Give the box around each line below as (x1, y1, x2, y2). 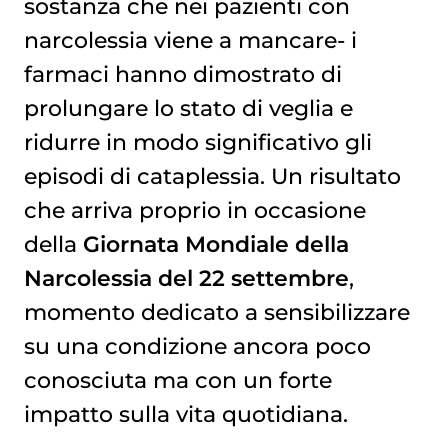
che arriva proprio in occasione (23, 196, 366, 223)
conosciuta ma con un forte (23, 366, 332, 393)
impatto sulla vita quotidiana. (23, 400, 348, 427)
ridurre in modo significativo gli (23, 128, 372, 155)
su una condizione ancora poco (23, 332, 371, 359)
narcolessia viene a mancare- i (23, 26, 357, 53)
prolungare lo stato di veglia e (23, 94, 353, 121)
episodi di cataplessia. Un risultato (23, 162, 401, 189)
